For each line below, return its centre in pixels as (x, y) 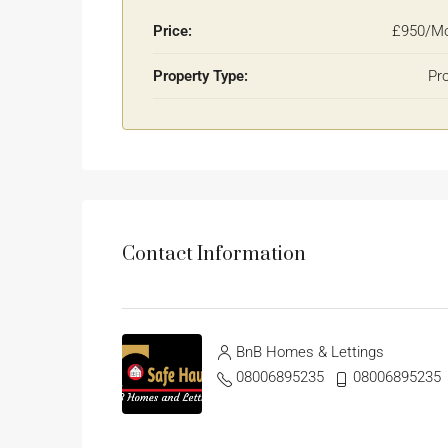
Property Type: (200, 76)
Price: (172, 31)
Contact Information (214, 254)
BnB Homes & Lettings (310, 352)
